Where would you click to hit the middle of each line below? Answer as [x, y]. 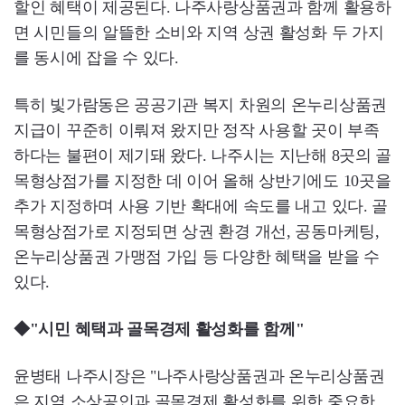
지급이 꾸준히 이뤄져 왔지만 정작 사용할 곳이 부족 [197, 131]
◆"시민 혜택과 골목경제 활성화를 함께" [159, 330]
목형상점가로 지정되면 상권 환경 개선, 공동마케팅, [197, 232]
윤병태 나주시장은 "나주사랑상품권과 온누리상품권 [199, 377]
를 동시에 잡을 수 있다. [96, 58]
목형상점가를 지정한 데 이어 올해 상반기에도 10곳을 [202, 181]
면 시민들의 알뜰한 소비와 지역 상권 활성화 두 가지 [199, 33]
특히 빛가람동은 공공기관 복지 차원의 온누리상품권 [200, 105]
